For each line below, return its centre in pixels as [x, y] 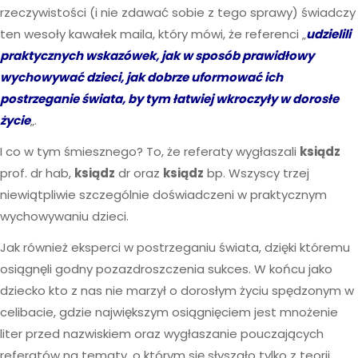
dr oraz [139, 173]
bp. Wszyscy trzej [257, 173]
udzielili [328, 34]
